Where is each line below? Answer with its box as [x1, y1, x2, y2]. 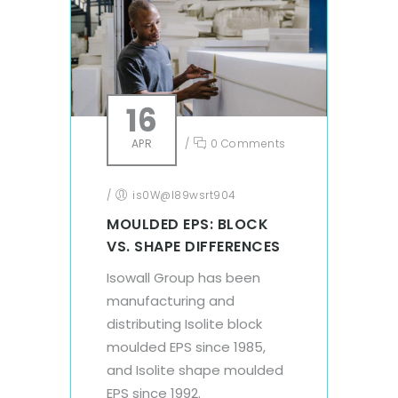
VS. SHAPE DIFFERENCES [107, 235, 281, 257]
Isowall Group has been [107, 267, 260, 287]
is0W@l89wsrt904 [132, 187, 236, 203]
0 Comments [207, 135, 286, 151]
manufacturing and [107, 291, 235, 310]
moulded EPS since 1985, [107, 337, 266, 356]
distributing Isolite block [107, 314, 262, 333]
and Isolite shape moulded [107, 360, 283, 379]
